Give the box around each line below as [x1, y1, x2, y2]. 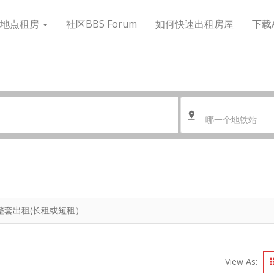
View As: [225, 255, 257, 267]
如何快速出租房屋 [155, 17, 234, 31]
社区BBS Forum [66, 17, 137, 31]
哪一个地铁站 [206, 114, 257, 125]
